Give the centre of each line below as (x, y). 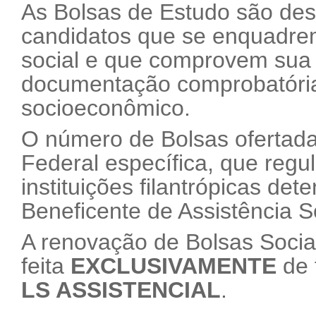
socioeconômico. (106, 108)
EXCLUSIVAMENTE (174, 266)
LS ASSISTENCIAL (121, 290)
